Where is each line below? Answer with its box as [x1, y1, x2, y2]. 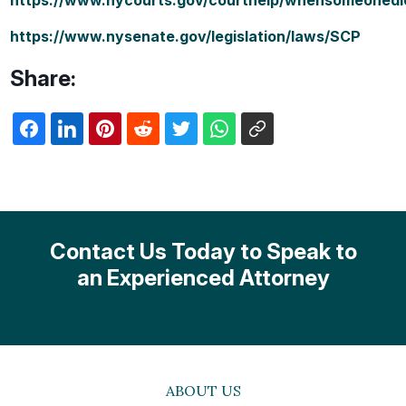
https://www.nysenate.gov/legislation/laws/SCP [10, 27, 362, 45]
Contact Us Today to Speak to [49, 237, 357, 265]
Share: [10, 64, 77, 92]
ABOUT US [165, 381, 241, 400]
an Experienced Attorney [76, 264, 330, 291]
